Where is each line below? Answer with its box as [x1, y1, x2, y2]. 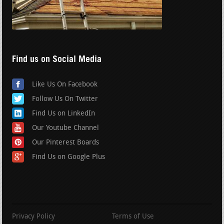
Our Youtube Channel [32, 124, 99, 132]
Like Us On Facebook [32, 81, 98, 89]
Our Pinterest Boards [32, 139, 99, 147]
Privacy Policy [12, 213, 55, 221]
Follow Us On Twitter [32, 95, 98, 103]
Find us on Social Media [12, 53, 102, 64]
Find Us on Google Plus [32, 153, 105, 161]
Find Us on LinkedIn [32, 110, 95, 118]
